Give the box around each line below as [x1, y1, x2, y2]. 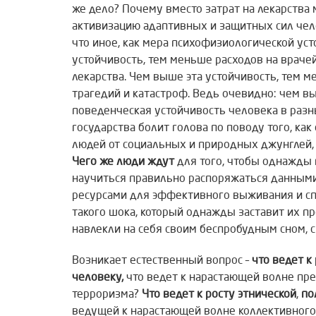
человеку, [72, 272, 126, 284]
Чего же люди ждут [72, 157, 174, 169]
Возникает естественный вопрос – [72, 255, 252, 267]
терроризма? [72, 289, 142, 301]
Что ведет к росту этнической [142, 289, 296, 301]
